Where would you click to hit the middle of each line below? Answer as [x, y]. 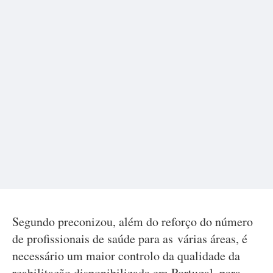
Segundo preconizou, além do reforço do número [133, 222]
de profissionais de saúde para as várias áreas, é [130, 239]
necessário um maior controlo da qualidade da [126, 256]
